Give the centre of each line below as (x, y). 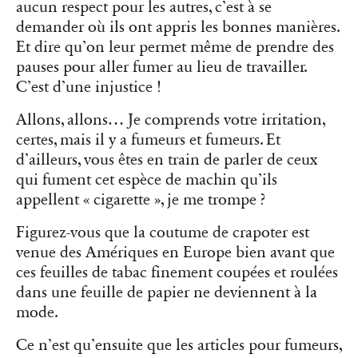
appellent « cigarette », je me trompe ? (141, 200)
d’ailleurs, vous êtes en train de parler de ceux (167, 160)
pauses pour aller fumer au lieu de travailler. (162, 68)
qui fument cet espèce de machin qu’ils (147, 180)
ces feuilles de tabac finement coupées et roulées (177, 273)
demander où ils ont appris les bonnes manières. (178, 28)
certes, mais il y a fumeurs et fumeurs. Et (148, 140)
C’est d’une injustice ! (89, 88)
